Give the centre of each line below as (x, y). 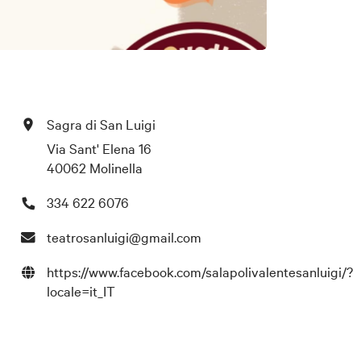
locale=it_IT (81, 290)
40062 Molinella (94, 167)
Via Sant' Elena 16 (99, 147)
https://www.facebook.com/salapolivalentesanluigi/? (199, 271)
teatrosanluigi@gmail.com (124, 236)
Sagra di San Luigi (101, 123)
